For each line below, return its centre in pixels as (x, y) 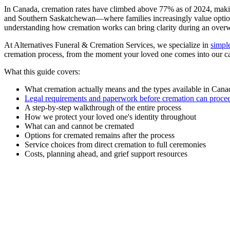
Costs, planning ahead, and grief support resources (106, 154)
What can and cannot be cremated (79, 126)
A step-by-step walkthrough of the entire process (103, 107)
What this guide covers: (42, 71)
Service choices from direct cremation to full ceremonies (115, 144)
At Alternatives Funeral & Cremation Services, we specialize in (107, 45)
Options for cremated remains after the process (100, 135)
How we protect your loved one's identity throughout (110, 117)
